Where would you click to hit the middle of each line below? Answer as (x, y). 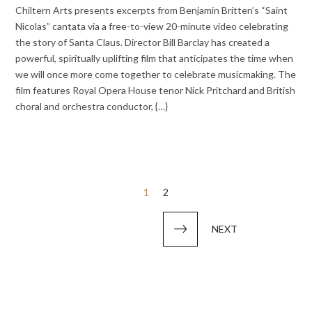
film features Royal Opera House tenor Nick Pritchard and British (156, 91)
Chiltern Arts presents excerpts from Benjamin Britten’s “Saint (152, 10)
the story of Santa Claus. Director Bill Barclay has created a (143, 42)
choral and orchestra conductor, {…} (92, 107)
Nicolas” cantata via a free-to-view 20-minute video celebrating (152, 26)
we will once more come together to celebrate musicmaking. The (156, 75)
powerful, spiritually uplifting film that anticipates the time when (155, 58)
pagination (54, 212)
